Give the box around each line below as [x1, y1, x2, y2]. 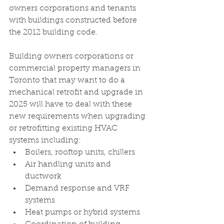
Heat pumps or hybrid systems [25, 208, 142, 216]
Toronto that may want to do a [9, 76, 127, 84]
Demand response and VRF [25, 184, 131, 192]
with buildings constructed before [9, 16, 139, 24]
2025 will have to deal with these [9, 100, 134, 108]
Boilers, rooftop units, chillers [25, 148, 137, 156]
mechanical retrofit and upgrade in [9, 88, 145, 96]
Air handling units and [25, 160, 113, 168]
